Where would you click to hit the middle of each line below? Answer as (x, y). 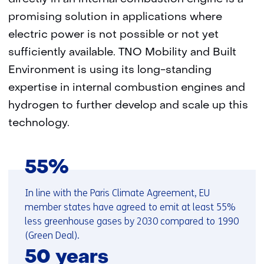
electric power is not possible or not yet (113, 35)
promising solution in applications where (115, 17)
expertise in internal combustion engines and (127, 88)
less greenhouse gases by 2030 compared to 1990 (132, 221)
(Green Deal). (52, 235)
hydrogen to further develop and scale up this (128, 106)
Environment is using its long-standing (110, 70)
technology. (39, 123)
